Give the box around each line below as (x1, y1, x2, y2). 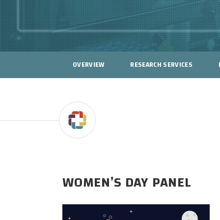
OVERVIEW (72, 58, 105, 71)
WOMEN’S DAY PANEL (62, 170, 192, 195)
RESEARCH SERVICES (130, 58, 192, 71)
